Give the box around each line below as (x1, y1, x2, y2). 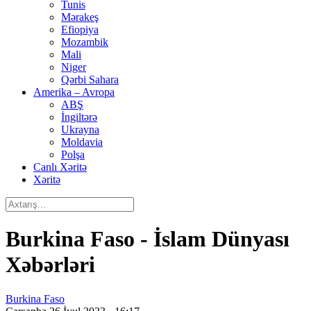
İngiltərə (61, 111, 97, 123)
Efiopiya (61, 24, 99, 35)
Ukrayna (61, 124, 99, 135)
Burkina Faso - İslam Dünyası (6, 226, 289, 252)
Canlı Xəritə (33, 161, 87, 173)
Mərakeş (61, 11, 99, 23)
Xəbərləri (6, 252, 95, 278)
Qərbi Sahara (61, 74, 119, 85)
